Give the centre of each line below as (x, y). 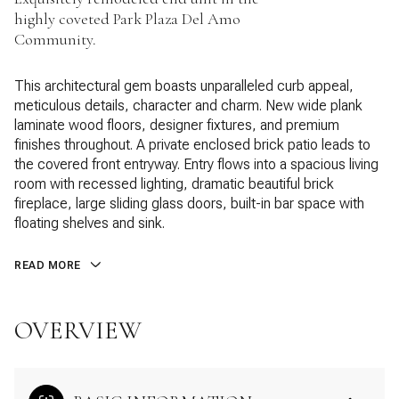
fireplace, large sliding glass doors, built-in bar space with (189, 204)
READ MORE (48, 265)
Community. (55, 39)
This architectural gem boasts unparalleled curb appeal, (184, 86)
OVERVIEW (78, 330)
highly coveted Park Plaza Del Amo (127, 19)
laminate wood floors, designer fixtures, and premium (177, 125)
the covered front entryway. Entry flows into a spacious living (196, 164)
